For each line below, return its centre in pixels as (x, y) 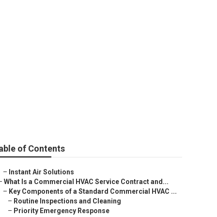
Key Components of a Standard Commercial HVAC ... (93, 191)
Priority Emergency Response (62, 211)
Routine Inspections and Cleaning (67, 201)
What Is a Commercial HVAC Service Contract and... (86, 182)
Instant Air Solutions (41, 172)
